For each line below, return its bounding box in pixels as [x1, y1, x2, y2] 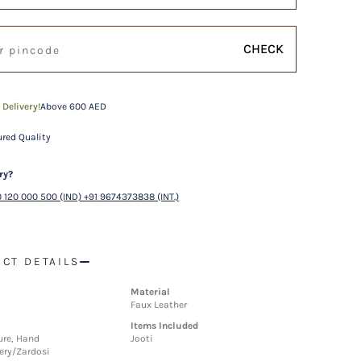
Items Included [131, 320, 199, 331]
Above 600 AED [39, 101, 106, 112]
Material [131, 286, 171, 297]
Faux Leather [131, 299, 188, 310]
